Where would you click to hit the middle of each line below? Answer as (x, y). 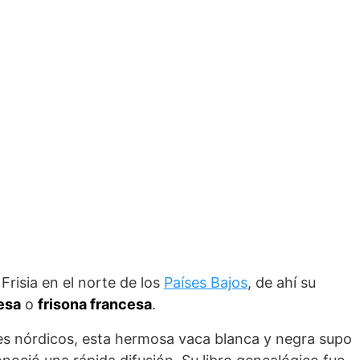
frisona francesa (95, 304)
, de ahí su (282, 282)
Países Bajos (206, 282)
